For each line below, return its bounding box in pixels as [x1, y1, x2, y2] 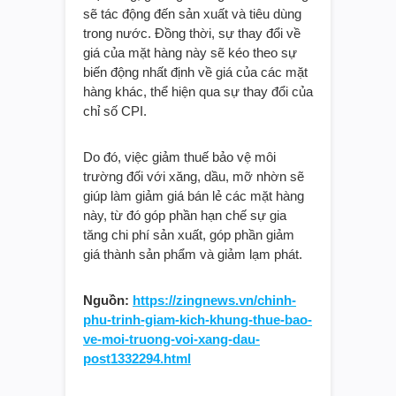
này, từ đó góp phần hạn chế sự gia [83, 207, 286, 223]
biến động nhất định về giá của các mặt [83, 64, 308, 80]
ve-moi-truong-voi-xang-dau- [83, 331, 260, 346]
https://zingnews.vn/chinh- [133, 292, 296, 308]
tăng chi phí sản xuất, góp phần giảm [83, 226, 294, 242]
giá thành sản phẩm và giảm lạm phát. [83, 246, 302, 262]
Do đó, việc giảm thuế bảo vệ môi [83, 148, 276, 164]
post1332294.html [83, 350, 191, 366]
